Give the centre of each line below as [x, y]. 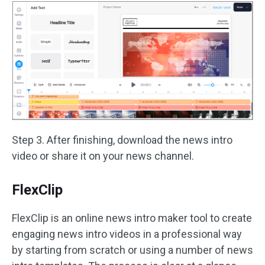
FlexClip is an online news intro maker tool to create [132, 218]
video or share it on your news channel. [103, 156]
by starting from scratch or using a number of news [132, 250]
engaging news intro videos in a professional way [127, 234]
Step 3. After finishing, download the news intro [122, 140]
